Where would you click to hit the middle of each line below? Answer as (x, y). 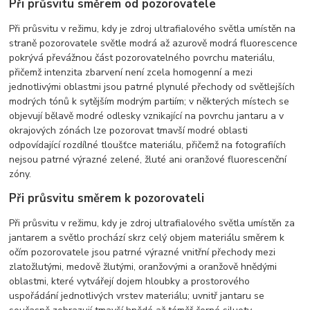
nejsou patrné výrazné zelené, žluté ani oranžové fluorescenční (148, 159)
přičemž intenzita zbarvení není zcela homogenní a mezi (131, 72)
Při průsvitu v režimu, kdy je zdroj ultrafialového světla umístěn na (153, 28)
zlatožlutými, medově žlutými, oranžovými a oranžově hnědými (143, 266)
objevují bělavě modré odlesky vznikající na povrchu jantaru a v (147, 116)
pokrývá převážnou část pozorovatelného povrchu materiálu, (142, 57)
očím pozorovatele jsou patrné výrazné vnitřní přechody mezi (143, 252)
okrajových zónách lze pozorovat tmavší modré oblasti (129, 130)
